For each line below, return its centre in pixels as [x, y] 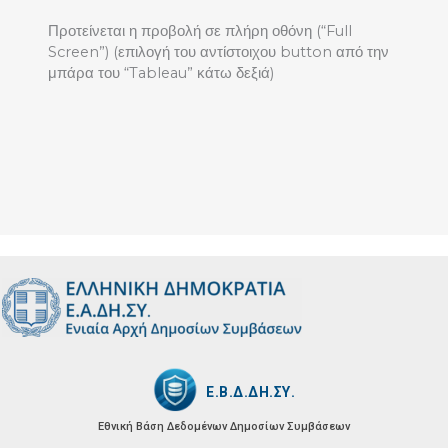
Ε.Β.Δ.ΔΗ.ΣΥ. [250, 391]
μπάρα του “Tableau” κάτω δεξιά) [161, 72]
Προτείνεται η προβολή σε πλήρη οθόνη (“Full [200, 30]
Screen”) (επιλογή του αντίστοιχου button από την [218, 51]
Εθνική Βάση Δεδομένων [162, 427]
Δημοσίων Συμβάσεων [290, 427]
